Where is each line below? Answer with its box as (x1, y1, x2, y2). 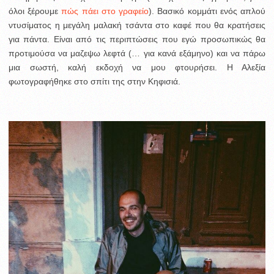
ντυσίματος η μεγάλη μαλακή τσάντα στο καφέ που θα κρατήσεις (9, 20, 265, 30)
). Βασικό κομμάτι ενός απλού (149, 6, 266, 16)
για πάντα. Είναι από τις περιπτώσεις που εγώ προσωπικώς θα (9, 34, 265, 44)
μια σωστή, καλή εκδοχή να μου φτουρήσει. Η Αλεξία (9, 62, 265, 72)
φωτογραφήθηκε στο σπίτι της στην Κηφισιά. (9, 76, 180, 86)
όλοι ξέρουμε (9, 6, 62, 16)
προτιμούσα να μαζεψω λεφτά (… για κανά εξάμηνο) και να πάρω (9, 48, 265, 58)
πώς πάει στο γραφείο (61, 6, 149, 16)
